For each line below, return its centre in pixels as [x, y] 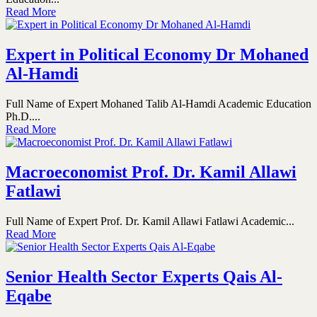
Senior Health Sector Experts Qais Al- [144, 277]
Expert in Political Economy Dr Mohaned [157, 55]
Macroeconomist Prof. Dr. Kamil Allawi [151, 172]
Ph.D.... [23, 117]
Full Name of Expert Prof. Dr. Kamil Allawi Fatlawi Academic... [150, 221]
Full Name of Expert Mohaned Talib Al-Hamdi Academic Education [158, 104]
